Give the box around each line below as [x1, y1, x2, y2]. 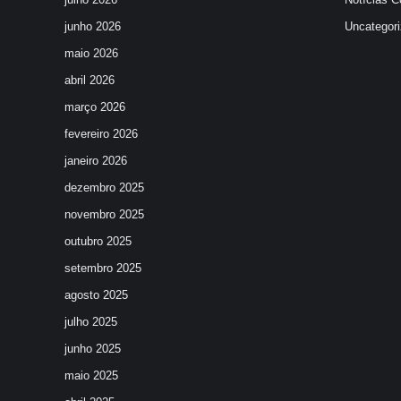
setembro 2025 [64, 261, 141, 275]
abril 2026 [64, 73, 115, 87]
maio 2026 [64, 47, 118, 60]
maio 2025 [64, 369, 118, 382]
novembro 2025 [64, 208, 144, 221]
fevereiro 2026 [64, 127, 138, 141]
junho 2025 [64, 342, 121, 355]
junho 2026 [64, 20, 121, 33]
